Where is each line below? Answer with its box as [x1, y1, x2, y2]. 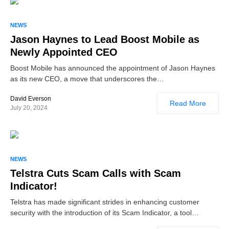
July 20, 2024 [10, 104, 48, 111]
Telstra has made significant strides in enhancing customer [10, 197, 199, 206]
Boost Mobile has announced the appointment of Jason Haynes [10, 63, 215, 72]
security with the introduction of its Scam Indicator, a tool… [10, 208, 199, 217]
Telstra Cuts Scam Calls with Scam [10, 167, 181, 179]
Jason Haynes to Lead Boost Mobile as [10, 33, 199, 45]
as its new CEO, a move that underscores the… [10, 74, 164, 83]
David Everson [10, 95, 51, 102]
